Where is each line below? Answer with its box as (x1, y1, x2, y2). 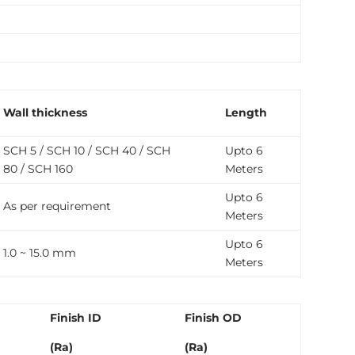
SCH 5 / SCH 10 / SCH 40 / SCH (3, 143, 171, 158)
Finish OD (185, 310, 242, 325)
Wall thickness (3, 105, 88, 120)
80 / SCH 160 (3, 161, 74, 176)
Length (225, 105, 268, 120)
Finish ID (50, 310, 102, 325)
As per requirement (3, 198, 112, 213)
